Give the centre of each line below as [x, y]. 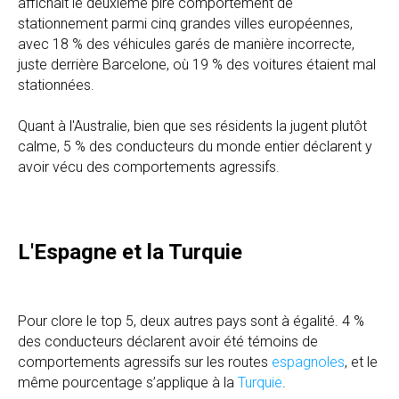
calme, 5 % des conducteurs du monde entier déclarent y [195, 146]
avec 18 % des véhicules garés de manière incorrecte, [186, 44]
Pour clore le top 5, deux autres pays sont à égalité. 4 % [191, 321]
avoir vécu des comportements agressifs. [149, 167]
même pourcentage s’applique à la [128, 382]
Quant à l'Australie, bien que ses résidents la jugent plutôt [192, 126]
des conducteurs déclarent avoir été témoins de [168, 341]
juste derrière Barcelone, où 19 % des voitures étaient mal [197, 64]
